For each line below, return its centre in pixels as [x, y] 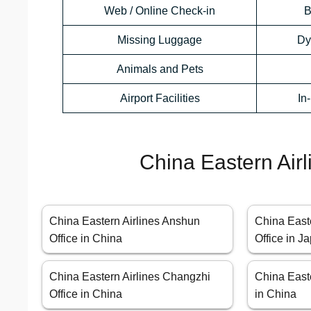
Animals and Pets [160, 69]
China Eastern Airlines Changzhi [130, 277]
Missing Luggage [160, 40]
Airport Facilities [160, 99]
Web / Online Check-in [160, 11]
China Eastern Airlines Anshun [125, 221]
